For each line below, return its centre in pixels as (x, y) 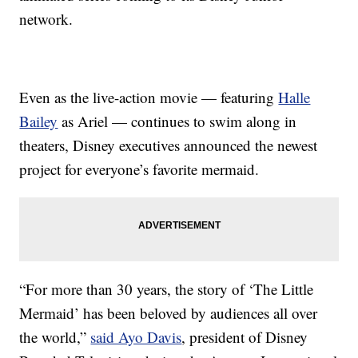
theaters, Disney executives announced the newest (169, 145)
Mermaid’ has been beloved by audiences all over (169, 313)
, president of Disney (245, 337)
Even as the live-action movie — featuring (149, 97)
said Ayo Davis (136, 337)
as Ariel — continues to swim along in (177, 121)
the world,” (55, 337)
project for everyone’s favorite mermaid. (139, 169)
